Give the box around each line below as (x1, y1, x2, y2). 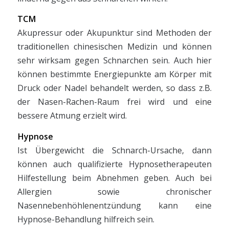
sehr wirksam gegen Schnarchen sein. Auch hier (17, 55, 212, 66)
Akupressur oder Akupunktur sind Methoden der (17, 27, 212, 39)
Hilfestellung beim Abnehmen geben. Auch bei (17, 172, 212, 184)
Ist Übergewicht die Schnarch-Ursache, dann (17, 145, 212, 156)
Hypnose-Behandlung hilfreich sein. (17, 214, 154, 225)
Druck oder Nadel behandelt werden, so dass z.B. (17, 82, 212, 94)
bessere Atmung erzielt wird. (17, 110, 127, 122)
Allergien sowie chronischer (17, 186, 212, 198)
